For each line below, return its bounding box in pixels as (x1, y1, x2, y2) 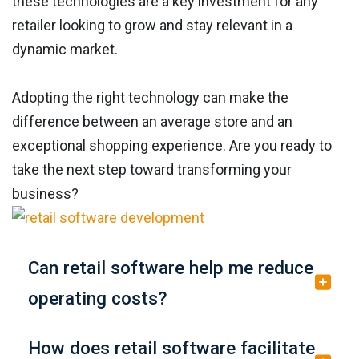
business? (12, 184, 79, 202)
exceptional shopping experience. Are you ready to (12, 136, 332, 154)
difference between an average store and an (12, 112, 292, 130)
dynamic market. (12, 40, 118, 58)
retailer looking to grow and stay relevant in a (12, 16, 292, 34)
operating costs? (28, 287, 167, 309)
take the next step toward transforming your (12, 160, 292, 178)
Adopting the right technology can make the (12, 88, 288, 106)
